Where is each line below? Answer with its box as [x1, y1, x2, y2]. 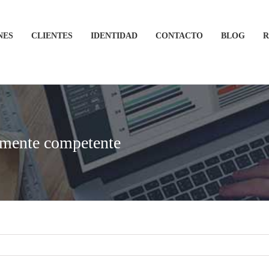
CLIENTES [31, 31, 73, 40]
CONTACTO [156, 31, 203, 40]
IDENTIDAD [91, 31, 138, 40]
